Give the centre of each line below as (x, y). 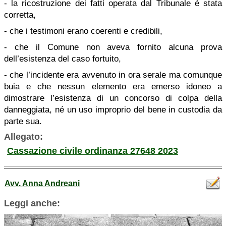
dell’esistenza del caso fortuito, (63, 59)
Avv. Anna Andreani (42, 183)
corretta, (20, 15)
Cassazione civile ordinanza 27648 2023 (93, 151)
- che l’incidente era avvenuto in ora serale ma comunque (113, 75)
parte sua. (23, 121)
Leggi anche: (32, 203)
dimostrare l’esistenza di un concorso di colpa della (113, 98)
